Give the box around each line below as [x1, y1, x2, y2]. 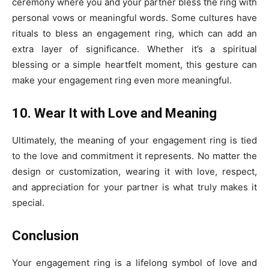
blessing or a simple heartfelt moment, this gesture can [12, 58, 257, 70]
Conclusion [12, 228, 79, 243]
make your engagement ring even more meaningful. [12, 74, 232, 86]
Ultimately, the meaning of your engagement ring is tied [12, 134, 257, 146]
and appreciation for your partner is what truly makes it [12, 181, 257, 193]
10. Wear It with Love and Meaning [12, 105, 217, 121]
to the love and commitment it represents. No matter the [12, 150, 257, 162]
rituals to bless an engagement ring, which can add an [12, 27, 257, 39]
